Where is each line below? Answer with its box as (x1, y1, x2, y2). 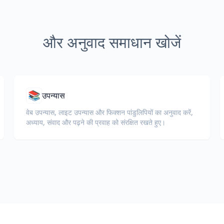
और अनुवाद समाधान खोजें (43, 32, 181, 52)
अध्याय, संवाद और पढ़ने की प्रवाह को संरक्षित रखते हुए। (26, 117, 165, 127)
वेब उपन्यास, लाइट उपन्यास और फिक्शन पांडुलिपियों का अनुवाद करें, (26, 107, 193, 117)
